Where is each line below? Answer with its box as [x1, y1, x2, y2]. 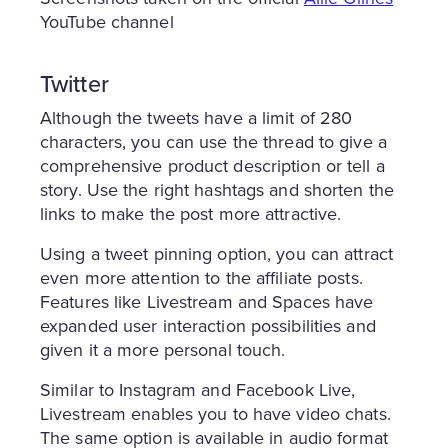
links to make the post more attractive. [40, 200, 342, 227]
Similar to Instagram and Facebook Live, [40, 376, 356, 403]
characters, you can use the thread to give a [40, 128, 387, 155]
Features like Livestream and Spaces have [40, 288, 374, 315]
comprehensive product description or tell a [40, 152, 385, 179]
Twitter [40, 66, 109, 101]
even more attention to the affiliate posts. [40, 264, 363, 291]
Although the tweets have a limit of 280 [40, 104, 353, 131]
